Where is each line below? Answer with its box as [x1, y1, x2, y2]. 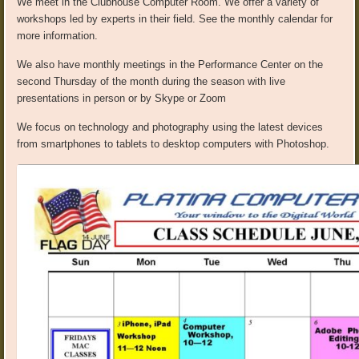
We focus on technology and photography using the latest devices [17, 121, 324, 134]
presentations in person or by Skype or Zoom [17, 92, 227, 105]
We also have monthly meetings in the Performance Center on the [17, 58, 324, 71]
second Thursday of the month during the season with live [17, 75, 286, 88]
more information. [17, 30, 99, 42]
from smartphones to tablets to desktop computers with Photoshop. [17, 138, 330, 151]
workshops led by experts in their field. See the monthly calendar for [17, 13, 333, 26]
